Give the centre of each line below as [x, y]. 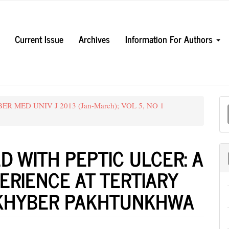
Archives [94, 39]
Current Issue [39, 39]
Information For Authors [170, 39]
